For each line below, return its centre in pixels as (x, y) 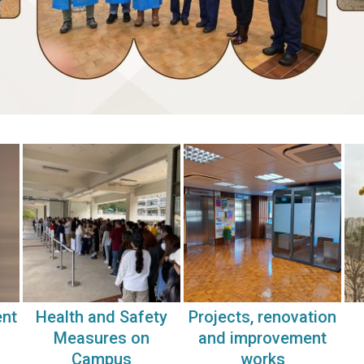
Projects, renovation (263, 316)
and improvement (263, 338)
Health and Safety (101, 316)
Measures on (101, 338)
